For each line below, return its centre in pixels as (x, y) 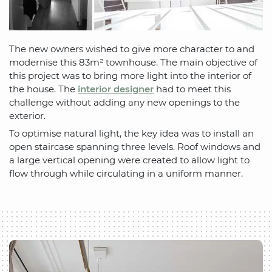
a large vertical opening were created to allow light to (129, 160)
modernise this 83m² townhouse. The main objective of (133, 62)
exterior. (27, 115)
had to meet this (192, 89)
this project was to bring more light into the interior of (130, 75)
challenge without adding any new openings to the (124, 102)
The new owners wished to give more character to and (132, 49)
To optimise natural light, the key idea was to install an (131, 134)
